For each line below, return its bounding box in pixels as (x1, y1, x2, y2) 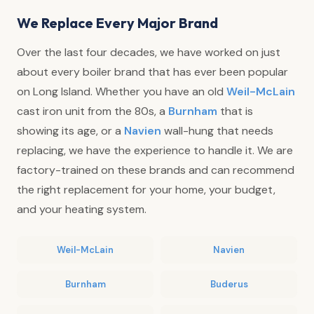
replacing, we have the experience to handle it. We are (17, 142, 293, 158)
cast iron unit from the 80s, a (17, 103, 168, 118)
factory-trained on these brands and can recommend (17, 162, 294, 177)
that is (217, 103, 253, 118)
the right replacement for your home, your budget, (17, 182, 275, 197)
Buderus (210, 278, 248, 290)
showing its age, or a (17, 123, 124, 138)
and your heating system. (17, 201, 146, 217)
